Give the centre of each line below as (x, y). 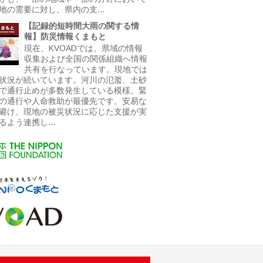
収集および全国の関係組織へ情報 (86, 59)
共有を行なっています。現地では (86, 70)
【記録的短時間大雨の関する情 (82, 26)
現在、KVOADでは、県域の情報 (83, 48)
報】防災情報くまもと (65, 36)
